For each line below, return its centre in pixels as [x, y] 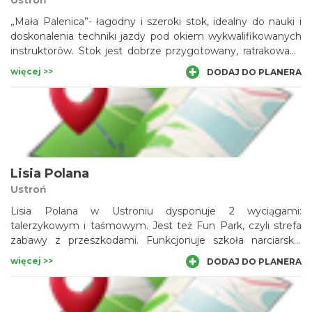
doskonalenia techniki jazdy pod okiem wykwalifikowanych [156, 36]
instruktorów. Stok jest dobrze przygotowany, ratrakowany [156, 51]
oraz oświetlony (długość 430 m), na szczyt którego [156, 65]
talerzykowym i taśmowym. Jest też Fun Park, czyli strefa [156, 226]
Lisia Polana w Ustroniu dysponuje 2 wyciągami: [156, 211]
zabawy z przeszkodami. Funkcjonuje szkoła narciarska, [156, 240]
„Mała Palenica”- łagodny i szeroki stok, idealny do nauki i [156, 22]
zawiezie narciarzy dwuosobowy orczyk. [107, 80]
